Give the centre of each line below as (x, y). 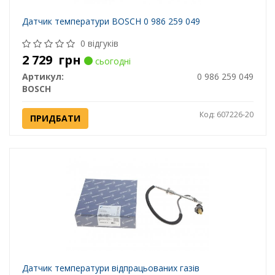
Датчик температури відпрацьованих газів (110, 268)
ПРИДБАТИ (55, 118)
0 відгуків (99, 43)
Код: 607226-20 (226, 114)
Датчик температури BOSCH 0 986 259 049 (111, 21)
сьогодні (111, 61)
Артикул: (43, 76)
